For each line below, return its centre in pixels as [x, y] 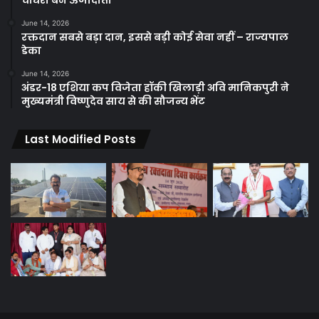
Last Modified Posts [80, 140]
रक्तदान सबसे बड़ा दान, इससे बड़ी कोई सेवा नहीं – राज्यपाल [155, 37]
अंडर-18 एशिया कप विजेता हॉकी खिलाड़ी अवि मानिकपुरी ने [155, 88]
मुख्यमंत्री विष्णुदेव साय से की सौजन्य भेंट [113, 101]
